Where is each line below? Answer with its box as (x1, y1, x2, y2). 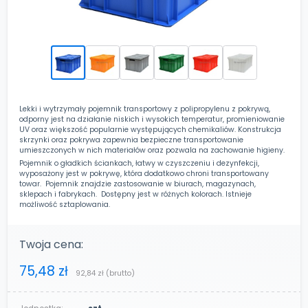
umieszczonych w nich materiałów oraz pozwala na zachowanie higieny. (19, 145, 285, 156)
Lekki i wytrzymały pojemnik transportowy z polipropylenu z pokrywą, (19, 104, 271, 115)
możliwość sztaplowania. (19, 199, 113, 210)
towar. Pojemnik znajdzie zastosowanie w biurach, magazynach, (19, 179, 256, 189)
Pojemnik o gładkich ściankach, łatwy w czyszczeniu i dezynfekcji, (19, 158, 260, 168)
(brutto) (106, 268, 135, 279)
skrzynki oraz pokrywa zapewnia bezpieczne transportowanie (19, 135, 244, 146)
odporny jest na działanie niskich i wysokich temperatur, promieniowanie (19, 114, 285, 125)
